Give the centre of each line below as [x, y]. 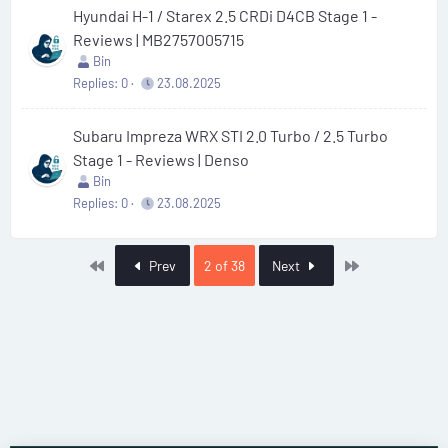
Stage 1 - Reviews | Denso [161, 159]
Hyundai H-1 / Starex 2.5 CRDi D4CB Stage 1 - [225, 15]
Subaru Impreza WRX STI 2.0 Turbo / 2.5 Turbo [230, 135]
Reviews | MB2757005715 [158, 39]
